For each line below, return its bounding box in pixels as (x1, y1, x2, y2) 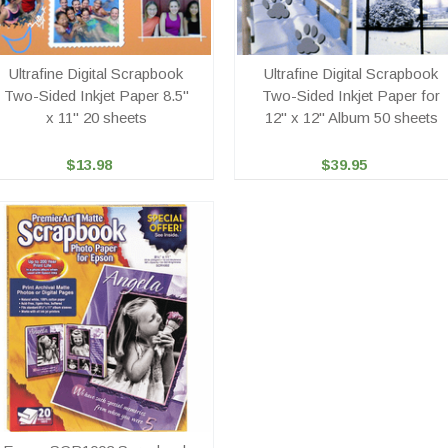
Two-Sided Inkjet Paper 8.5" (3, 87, 189, 104)
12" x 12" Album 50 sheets (264, 109, 438, 126)
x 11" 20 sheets (45, 109, 147, 126)
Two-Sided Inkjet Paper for (262, 87, 441, 104)
